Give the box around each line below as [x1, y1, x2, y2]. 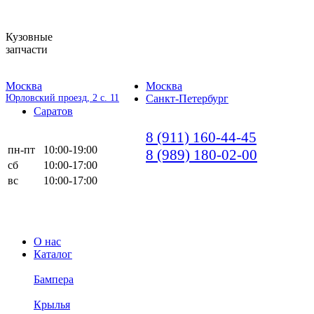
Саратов [34, 105, 73, 117]
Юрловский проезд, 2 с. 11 [6, 93, 119, 103]
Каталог [34, 248, 72, 260]
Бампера [34, 273, 74, 285]
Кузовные [6, 31, 53, 43]
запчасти [6, 43, 48, 55]
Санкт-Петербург [146, 93, 228, 104]
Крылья [34, 299, 70, 310]
